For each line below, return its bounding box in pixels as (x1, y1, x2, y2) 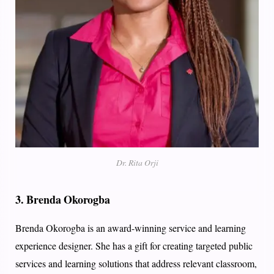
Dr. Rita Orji (116, 157, 158, 169)
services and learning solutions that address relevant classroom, (15, 257, 257, 270)
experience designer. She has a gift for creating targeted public (15, 239, 253, 253)
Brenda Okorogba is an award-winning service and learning (15, 221, 246, 235)
